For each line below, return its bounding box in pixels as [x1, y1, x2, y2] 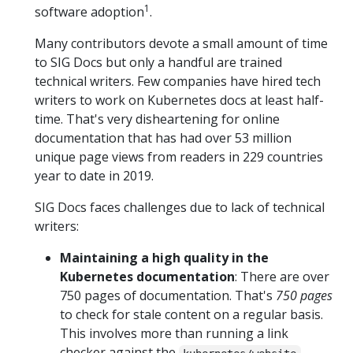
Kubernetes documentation [60, 268, 235, 286]
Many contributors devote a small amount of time [35, 35, 328, 53]
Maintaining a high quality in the [60, 249, 269, 267]
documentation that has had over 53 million [35, 129, 292, 147]
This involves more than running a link [60, 325, 288, 343]
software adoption [35, 3, 144, 21]
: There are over [235, 268, 329, 286]
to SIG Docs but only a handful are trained [35, 54, 282, 72]
